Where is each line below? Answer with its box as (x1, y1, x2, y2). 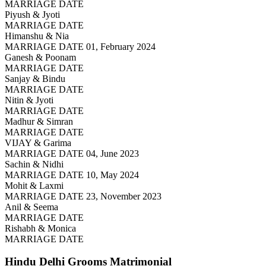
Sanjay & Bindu (5, 73, 65, 84)
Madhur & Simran (5, 116, 73, 126)
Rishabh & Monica (5, 223, 76, 233)
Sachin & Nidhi (5, 159, 64, 169)
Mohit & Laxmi (5, 180, 64, 191)
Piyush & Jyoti (5, 9, 60, 20)
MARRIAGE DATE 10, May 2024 (5, 169, 139, 180)
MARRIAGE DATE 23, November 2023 (5, 191, 161, 201)
